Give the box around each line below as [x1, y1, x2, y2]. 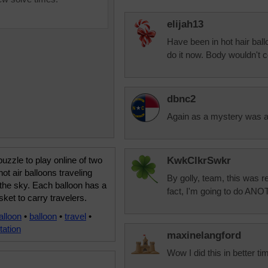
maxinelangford [167, 230, 241, 241]
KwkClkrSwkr [167, 155, 231, 166]
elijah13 [167, 19, 203, 30]
